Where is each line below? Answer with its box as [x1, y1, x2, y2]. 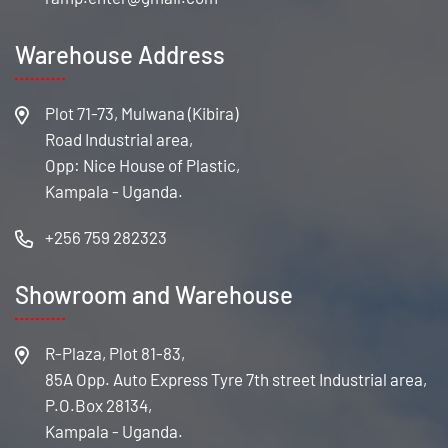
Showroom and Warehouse [15, 280, 293, 309]
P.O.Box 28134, [45, 395, 152, 415]
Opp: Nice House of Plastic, [45, 155, 240, 175]
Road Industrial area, [45, 129, 193, 149]
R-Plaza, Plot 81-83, [45, 343, 185, 363]
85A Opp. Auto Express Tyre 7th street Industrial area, [45, 369, 427, 389]
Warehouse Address [15, 40, 225, 69]
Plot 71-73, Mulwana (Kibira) [45, 103, 238, 123]
